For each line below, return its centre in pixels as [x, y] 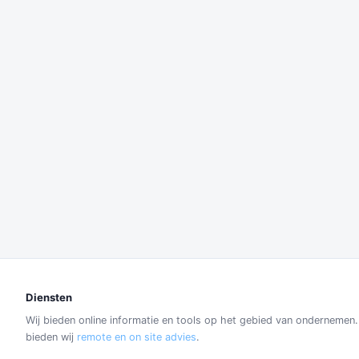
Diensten [49, 297]
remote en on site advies [137, 337]
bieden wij [51, 337]
